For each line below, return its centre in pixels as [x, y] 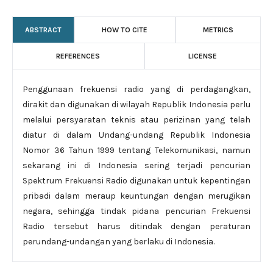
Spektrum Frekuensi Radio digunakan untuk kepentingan [136, 181]
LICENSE [202, 56]
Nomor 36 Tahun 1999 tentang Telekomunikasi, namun [136, 150]
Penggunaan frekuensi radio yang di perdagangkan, [136, 89]
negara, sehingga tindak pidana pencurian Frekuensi [136, 211]
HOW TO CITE [125, 30]
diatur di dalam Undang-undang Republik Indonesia [136, 135]
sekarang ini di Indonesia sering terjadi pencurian [136, 165]
